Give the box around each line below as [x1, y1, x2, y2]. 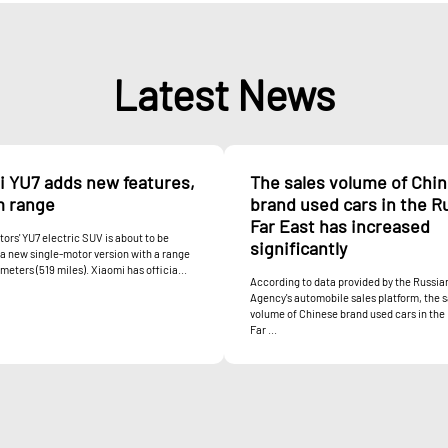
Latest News [113, 68, 335, 119]
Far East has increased [250, 214, 430, 237]
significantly [250, 236, 347, 259]
